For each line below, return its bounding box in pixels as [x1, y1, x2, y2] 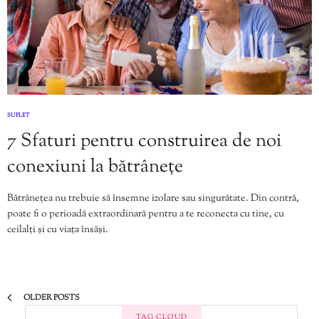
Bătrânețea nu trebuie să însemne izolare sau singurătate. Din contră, [7, 192, 299, 206]
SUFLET [7, 111, 30, 120]
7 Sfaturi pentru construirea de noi [7, 128, 281, 155]
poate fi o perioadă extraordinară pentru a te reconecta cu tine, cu [7, 207, 284, 221]
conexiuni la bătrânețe [7, 154, 183, 180]
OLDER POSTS [22, 292, 80, 303]
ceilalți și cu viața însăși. [7, 223, 108, 237]
